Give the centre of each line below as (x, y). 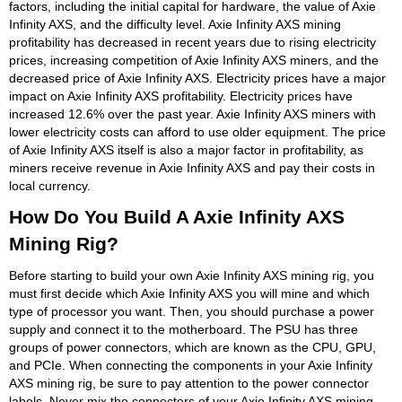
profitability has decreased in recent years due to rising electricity (192, 42)
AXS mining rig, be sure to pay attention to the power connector (189, 383)
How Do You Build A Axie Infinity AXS (177, 216)
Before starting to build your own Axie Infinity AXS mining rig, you (192, 275)
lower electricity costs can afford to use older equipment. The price (197, 131)
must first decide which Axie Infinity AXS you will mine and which (189, 293)
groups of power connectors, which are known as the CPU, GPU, (192, 347)
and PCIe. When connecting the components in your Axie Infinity (191, 365)
